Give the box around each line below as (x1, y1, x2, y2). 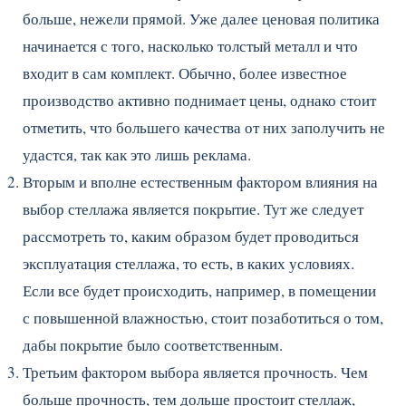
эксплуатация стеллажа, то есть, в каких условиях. (23, 253, 354, 274)
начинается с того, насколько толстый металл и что (23, 35, 358, 56)
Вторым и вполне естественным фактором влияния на (23, 171, 378, 192)
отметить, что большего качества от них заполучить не (23, 117, 385, 138)
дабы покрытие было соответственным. (23, 334, 283, 355)
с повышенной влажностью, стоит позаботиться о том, (23, 307, 383, 328)
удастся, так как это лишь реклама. (23, 144, 251, 165)
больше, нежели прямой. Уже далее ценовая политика (23, 8, 380, 29)
